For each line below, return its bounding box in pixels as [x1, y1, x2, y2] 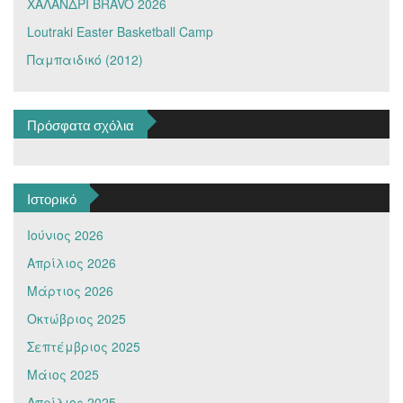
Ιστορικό [27, 187, 76, 208]
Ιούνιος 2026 [27, 225, 103, 244]
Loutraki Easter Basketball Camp [27, 22, 213, 40]
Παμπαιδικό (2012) [27, 49, 143, 68]
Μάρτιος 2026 [27, 281, 113, 300]
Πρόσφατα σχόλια [27, 113, 134, 134]
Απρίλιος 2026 [27, 253, 116, 272]
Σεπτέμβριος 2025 [27, 336, 140, 355]
